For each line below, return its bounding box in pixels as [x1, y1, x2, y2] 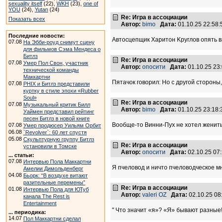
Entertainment [23, 200, 56, 206]
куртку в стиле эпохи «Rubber [23, 88, 99, 94]
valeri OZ [142, 191, 166, 199]
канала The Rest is [23, 193, 70, 199]
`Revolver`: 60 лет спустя [23, 129, 87, 135]
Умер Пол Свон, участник [23, 60, 88, 66]
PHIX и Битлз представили [23, 81, 90, 87]
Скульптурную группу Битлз [23, 136, 94, 142]
